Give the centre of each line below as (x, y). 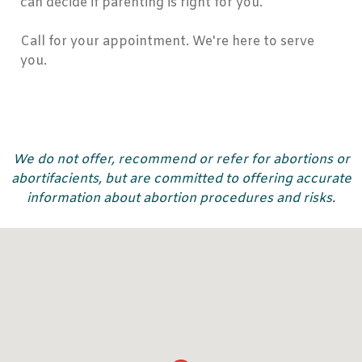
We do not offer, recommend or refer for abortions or (181, 160)
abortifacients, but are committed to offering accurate (181, 179)
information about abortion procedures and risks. (181, 199)
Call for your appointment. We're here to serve (167, 42)
